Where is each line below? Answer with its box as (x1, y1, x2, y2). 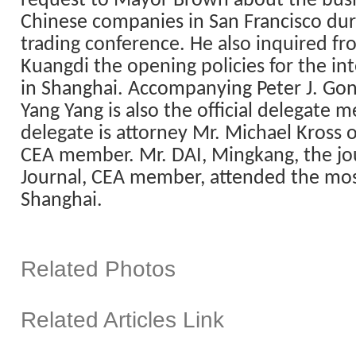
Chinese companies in (21, 11, 209, 33)
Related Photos (21, 255, 176, 281)
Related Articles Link (21, 306, 224, 332)
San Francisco (209, 11, 322, 33)
